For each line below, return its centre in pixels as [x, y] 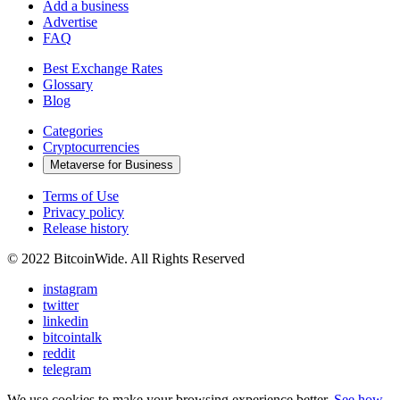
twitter [61, 304]
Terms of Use [81, 196]
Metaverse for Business [112, 164]
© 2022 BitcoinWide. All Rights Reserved [126, 258]
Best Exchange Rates [103, 68]
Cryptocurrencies [91, 146]
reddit [59, 353]
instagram [70, 288]
